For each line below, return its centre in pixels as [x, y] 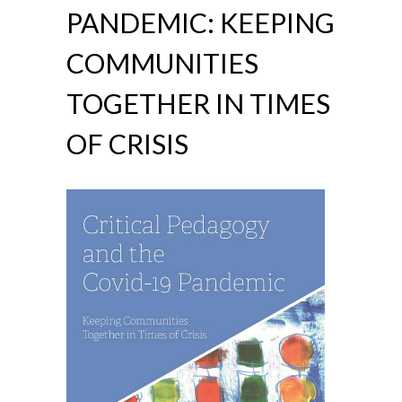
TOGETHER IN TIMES [198, 103]
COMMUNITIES [162, 63]
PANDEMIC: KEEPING [201, 22]
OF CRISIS [127, 144]
